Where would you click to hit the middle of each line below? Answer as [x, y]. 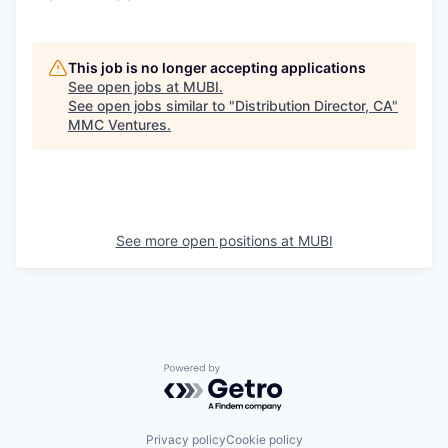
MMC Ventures [117, 124]
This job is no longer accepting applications [217, 67]
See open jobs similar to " [151, 105]
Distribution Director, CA [313, 105]
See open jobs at [125, 86]
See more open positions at [206, 240]
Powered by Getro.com [251, 372]
